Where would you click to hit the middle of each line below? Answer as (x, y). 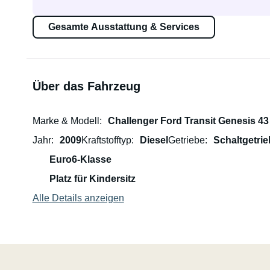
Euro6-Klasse (80, 159)
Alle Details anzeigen (78, 198)
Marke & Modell (66, 121)
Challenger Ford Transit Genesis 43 (188, 121)
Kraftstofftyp (106, 140)
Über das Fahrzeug (86, 86)
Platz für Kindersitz (92, 179)
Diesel (154, 140)
